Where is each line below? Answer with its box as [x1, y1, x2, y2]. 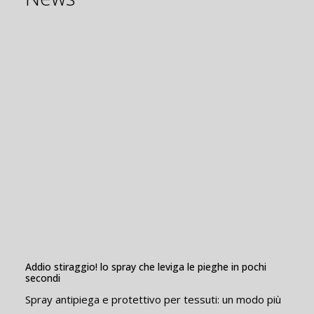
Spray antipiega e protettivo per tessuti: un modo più [25, 292, 281, 307]
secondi [25, 271, 60, 285]
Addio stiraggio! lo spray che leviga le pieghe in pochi [25, 260, 266, 274]
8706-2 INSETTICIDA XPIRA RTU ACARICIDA [50, 88, 252, 102]
